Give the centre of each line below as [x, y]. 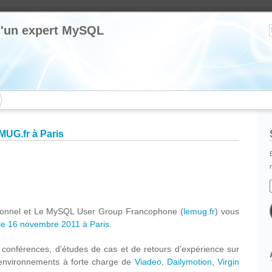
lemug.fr [199, 211]
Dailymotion [189, 262]
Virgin [228, 262]
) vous [227, 211]
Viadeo [148, 262]
